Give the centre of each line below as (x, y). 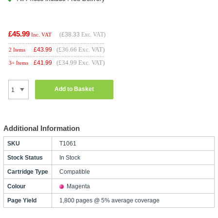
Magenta (78, 186)
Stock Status (25, 157)
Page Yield (22, 200)
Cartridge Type (27, 172)
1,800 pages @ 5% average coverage (109, 200)
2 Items (17, 49)
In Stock (70, 157)
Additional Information (41, 128)
